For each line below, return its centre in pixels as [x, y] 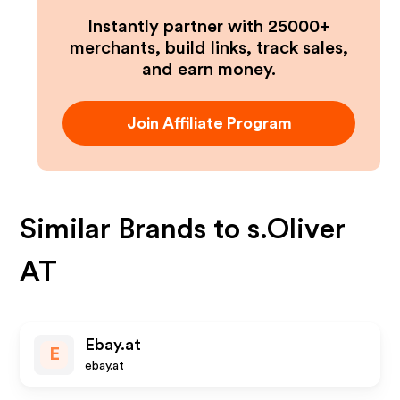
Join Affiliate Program [209, 123]
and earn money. [209, 70]
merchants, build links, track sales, [209, 48]
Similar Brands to [134, 229]
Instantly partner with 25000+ [209, 27]
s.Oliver [297, 229]
